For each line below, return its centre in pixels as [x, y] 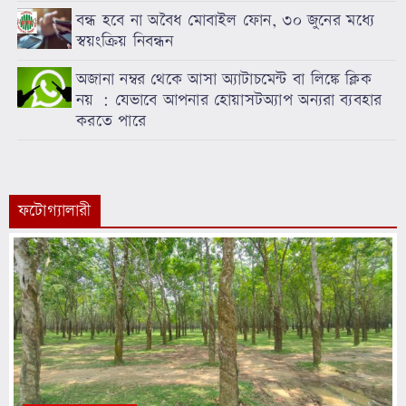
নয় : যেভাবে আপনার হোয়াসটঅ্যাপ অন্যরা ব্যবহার [229, 100]
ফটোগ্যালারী [55, 210]
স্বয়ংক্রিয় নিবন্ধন [125, 41]
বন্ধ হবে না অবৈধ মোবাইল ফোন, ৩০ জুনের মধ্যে [225, 20]
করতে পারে [111, 121]
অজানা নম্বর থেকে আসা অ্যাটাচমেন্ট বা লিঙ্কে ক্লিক [224, 79]
